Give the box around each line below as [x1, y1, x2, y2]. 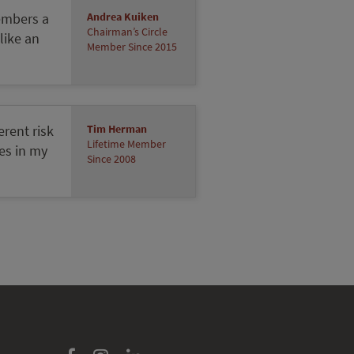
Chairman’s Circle [87, 24, 168, 40]
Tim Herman [87, 121, 148, 137]
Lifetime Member [87, 136, 167, 152]
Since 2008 [87, 151, 137, 167]
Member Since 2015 [87, 39, 178, 55]
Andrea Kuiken [87, 9, 160, 24]
